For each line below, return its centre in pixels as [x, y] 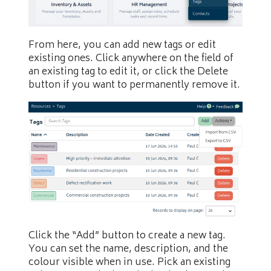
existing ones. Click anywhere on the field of [131, 58]
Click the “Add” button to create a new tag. [127, 236]
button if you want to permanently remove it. [134, 85]
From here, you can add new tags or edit [122, 45]
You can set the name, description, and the [128, 250]
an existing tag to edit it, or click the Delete [128, 72]
